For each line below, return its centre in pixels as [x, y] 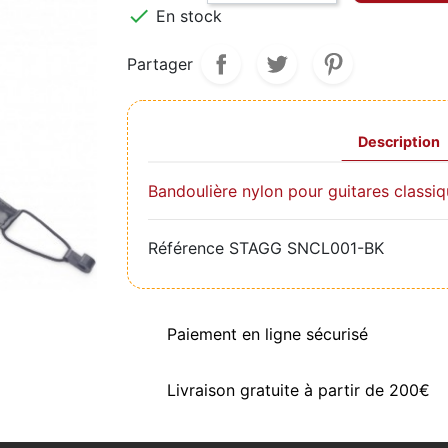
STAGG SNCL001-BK [306, 247]
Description [398, 141]
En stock [186, 15]
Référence [186, 247]
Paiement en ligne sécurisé [267, 333]
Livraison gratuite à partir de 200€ [298, 389]
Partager [160, 63]
